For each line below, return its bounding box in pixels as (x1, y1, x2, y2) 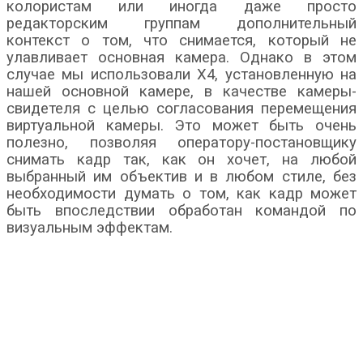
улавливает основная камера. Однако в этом (6, 48, 357, 66)
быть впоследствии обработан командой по (6, 201, 357, 220)
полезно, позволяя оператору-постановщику (6, 133, 357, 152)
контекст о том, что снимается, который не (6, 31, 357, 49)
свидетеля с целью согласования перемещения (6, 99, 357, 117)
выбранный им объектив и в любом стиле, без (6, 167, 357, 186)
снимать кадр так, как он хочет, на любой (6, 150, 357, 169)
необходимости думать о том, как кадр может (6, 184, 357, 203)
